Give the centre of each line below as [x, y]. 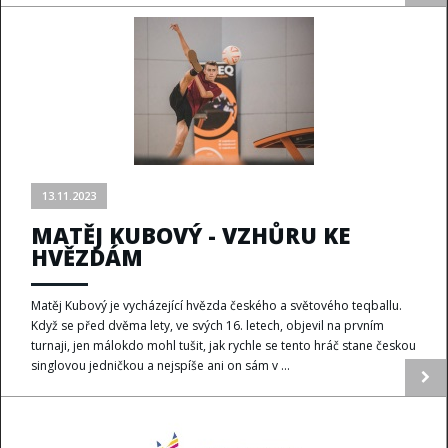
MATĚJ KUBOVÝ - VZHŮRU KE [191, 235]
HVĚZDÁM [87, 257]
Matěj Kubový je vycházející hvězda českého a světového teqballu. [216, 305]
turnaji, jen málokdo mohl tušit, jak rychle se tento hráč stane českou [223, 345]
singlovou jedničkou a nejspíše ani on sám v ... [160, 365]
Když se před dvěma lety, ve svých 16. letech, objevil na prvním [207, 325]
